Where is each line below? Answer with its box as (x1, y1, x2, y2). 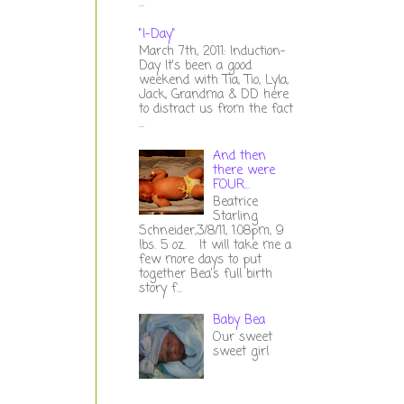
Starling (213, 207, 259, 226)
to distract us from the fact (138, 100, 293, 120)
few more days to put (138, 250, 262, 270)
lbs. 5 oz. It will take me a (138, 235, 291, 255)
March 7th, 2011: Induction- (138, 42, 286, 62)
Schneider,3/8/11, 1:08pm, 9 (138, 221, 284, 241)
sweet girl (213, 342, 270, 362)
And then (213, 146, 267, 166)
